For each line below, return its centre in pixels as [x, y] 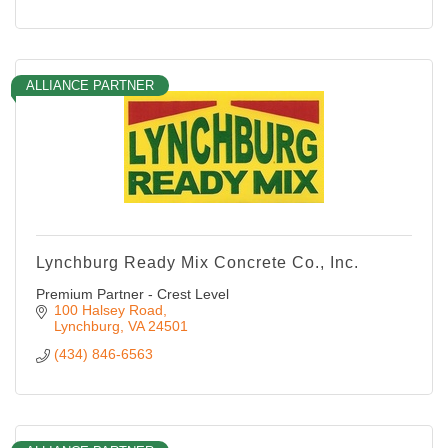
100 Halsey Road [108, 309]
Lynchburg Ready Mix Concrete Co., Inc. [197, 262]
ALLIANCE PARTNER [90, 85]
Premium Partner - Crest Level [132, 293]
